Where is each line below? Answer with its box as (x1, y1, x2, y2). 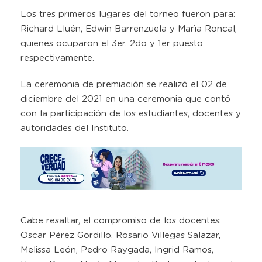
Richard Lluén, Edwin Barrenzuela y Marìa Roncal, (20, 24, 237, 33)
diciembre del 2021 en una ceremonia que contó (20, 94, 230, 104)
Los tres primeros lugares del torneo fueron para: (20, 9, 235, 19)
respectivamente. (20, 53, 94, 63)
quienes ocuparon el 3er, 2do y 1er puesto (20, 39, 203, 48)
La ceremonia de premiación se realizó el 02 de (20, 80, 230, 89)
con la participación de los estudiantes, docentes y (20, 109, 241, 118)
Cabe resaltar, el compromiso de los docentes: (20, 216, 221, 226)
